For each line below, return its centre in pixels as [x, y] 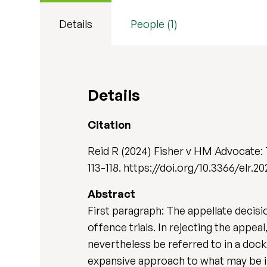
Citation [110, 125]
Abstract [112, 194]
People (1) [154, 24]
